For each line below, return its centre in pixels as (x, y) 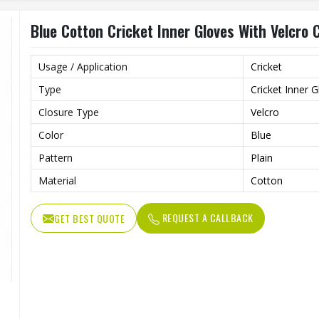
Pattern (56, 158)
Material (57, 181)
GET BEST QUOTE (89, 218)
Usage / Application (83, 67)
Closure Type (69, 112)
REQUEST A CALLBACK (206, 218)
